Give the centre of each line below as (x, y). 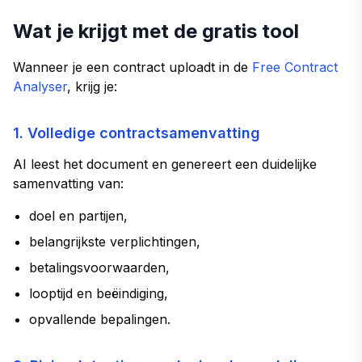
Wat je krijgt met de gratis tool (156, 31)
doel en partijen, (78, 215)
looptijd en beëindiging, (99, 293)
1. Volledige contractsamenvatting (137, 133)
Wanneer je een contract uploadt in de (133, 67)
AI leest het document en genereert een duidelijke (165, 164)
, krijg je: (92, 86)
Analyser (40, 86)
